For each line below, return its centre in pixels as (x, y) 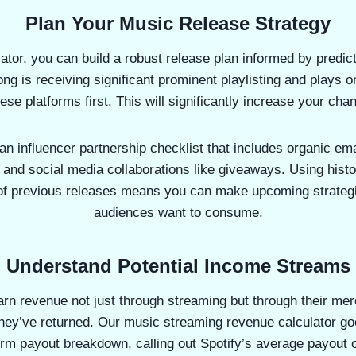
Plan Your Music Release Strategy (178, 23)
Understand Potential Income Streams (178, 266)
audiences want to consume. (178, 213)
